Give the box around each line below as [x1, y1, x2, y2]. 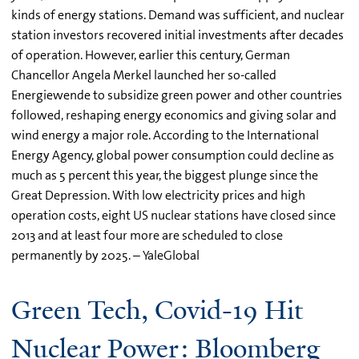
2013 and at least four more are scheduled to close [11, 226, 283, 244]
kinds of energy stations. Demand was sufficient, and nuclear [11, 6, 345, 23]
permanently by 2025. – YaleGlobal [11, 246, 200, 264]
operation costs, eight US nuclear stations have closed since [11, 206, 336, 224]
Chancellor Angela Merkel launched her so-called [11, 66, 276, 83]
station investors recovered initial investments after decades [11, 26, 344, 43]
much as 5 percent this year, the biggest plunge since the [11, 166, 318, 184]
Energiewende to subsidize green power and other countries [11, 86, 342, 103]
